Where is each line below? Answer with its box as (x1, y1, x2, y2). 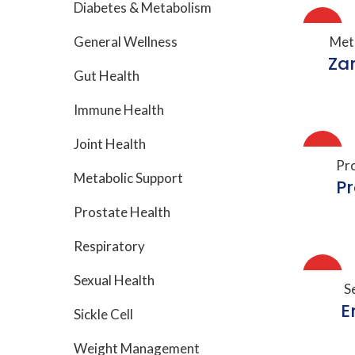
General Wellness (74, 33, 177, 50)
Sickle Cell (74, 306, 133, 323)
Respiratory (74, 238, 145, 254)
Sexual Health (74, 272, 155, 288)
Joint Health (74, 136, 146, 152)
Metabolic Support (74, 170, 183, 186)
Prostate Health (74, 204, 170, 220)
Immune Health (74, 101, 164, 118)
